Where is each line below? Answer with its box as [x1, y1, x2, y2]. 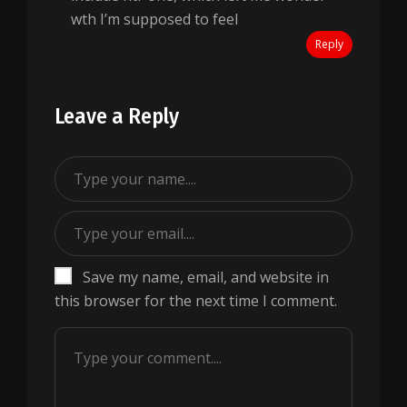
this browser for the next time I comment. [55, 291, 337, 311]
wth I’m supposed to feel [71, 9, 238, 29]
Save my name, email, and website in [83, 267, 329, 287]
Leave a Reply [55, 104, 179, 129]
